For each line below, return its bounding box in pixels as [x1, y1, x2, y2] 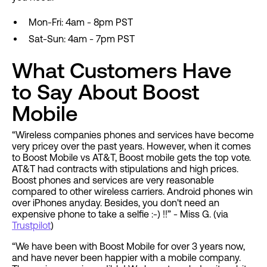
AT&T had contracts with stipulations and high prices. [12, 163, 238, 175]
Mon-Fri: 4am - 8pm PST [29, 17, 133, 28]
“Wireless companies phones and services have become [12, 129, 254, 141]
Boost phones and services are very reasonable [12, 175, 214, 186]
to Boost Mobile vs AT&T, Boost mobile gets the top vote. [12, 152, 251, 163]
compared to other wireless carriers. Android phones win [12, 186, 253, 197]
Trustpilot [12, 220, 51, 231]
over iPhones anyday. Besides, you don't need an [12, 197, 219, 209]
